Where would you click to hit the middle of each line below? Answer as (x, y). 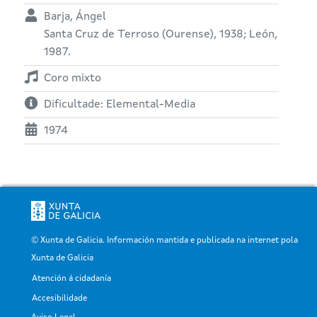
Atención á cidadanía (71, 278)
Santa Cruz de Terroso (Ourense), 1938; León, (161, 34)
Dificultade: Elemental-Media (120, 104)
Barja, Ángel (75, 17)
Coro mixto (73, 78)
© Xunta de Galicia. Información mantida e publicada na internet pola (165, 240)
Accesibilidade (59, 298)
